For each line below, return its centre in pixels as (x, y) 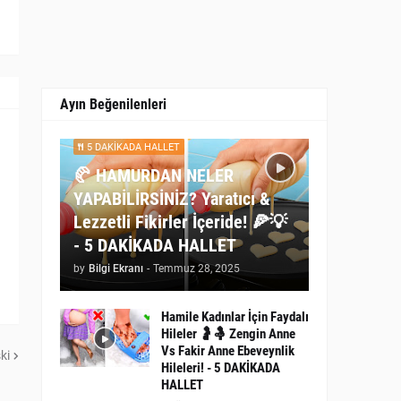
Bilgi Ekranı (116, 269)
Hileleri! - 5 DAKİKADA (221, 368)
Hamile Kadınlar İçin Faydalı (235, 317)
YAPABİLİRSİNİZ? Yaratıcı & (172, 199)
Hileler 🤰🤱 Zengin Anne (228, 334)
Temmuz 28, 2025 (196, 269)
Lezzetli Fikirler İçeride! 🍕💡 (180, 222)
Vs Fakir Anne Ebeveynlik (228, 351)
